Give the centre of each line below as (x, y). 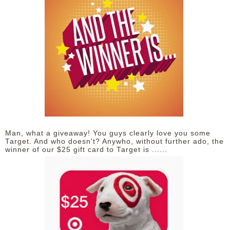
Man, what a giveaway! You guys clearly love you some (108, 133)
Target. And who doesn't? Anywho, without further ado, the (114, 141)
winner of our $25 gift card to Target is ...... (86, 149)
